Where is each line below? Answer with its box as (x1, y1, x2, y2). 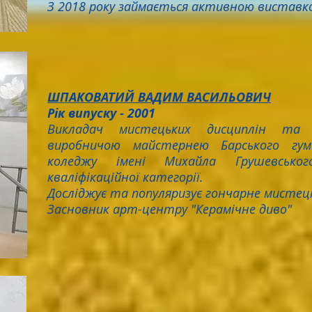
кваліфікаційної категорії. (47, 169, 203, 185)
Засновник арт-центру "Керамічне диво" (47, 201, 292, 217)
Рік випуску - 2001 (47, 104, 159, 122)
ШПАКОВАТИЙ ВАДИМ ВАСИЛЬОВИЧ (47, 88, 271, 106)
